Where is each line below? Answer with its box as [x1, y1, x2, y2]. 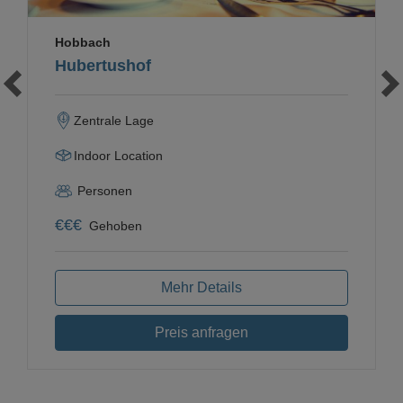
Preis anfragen [155, 324, 248, 340]
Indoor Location [74, 148, 164, 163]
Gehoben [89, 218, 142, 233]
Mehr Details [161, 279, 242, 295]
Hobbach [55, 34, 111, 49]
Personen [74, 183, 133, 198]
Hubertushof [55, 56, 151, 75]
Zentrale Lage [74, 112, 155, 128]
